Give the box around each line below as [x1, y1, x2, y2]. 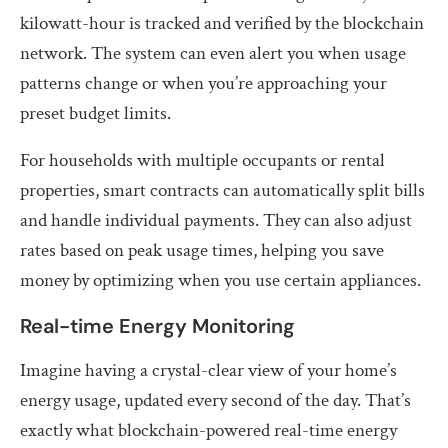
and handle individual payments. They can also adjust [20, 207, 412, 233]
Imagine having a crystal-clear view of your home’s [20, 357, 397, 383]
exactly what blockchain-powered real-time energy [20, 417, 397, 443]
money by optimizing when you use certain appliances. [20, 267, 421, 293]
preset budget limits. [20, 100, 171, 126]
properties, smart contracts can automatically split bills [20, 177, 425, 203]
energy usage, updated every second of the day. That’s [20, 387, 411, 413]
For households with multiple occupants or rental [20, 147, 385, 173]
